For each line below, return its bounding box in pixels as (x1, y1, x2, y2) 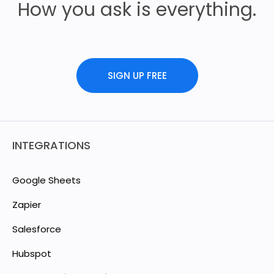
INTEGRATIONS (12, 137, 91, 153)
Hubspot (12, 246, 51, 260)
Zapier (12, 198, 41, 211)
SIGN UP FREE (107, 69, 167, 83)
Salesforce (12, 222, 61, 235)
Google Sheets (12, 173, 81, 187)
